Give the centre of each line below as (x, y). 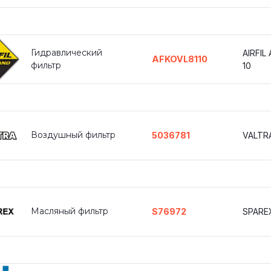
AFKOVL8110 (180, 59)
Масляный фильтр (70, 211)
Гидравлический (67, 52)
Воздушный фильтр (73, 135)
